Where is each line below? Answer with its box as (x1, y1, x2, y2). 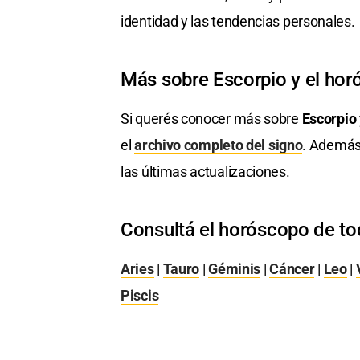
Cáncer (269, 260, 315, 278)
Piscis (121, 287, 159, 305)
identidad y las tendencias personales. (121, 13, 355, 31)
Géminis (208, 260, 261, 278)
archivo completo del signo (134, 137, 303, 154)
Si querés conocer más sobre (121, 110, 302, 128)
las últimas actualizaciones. (121, 163, 290, 181)
